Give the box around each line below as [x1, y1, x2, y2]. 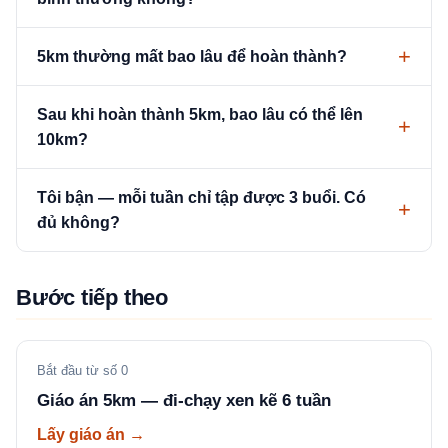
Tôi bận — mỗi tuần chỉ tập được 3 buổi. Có [37, 189, 366, 206]
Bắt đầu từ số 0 [37, 363, 128, 378]
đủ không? [37, 214, 120, 231]
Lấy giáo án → [37, 426, 145, 443]
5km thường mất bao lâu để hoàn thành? [37, 48, 347, 65]
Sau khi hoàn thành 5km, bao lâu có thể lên [37, 106, 363, 123]
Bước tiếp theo [16, 285, 168, 310]
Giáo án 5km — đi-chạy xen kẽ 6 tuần [37, 391, 331, 410]
